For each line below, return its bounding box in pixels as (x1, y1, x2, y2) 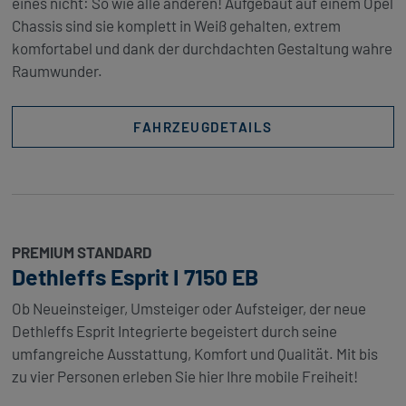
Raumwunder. (11, 62, 102, 81)
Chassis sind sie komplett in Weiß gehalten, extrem (11, 16, 341, 35)
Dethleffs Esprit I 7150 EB (11, 262, 258, 290)
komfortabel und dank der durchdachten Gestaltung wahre (11, 39, 392, 58)
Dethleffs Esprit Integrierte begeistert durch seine (11, 322, 337, 341)
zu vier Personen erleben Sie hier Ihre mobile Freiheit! (11, 367, 358, 386)
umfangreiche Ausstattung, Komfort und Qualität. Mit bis (11, 344, 378, 363)
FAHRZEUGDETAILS (133, 118, 273, 135)
